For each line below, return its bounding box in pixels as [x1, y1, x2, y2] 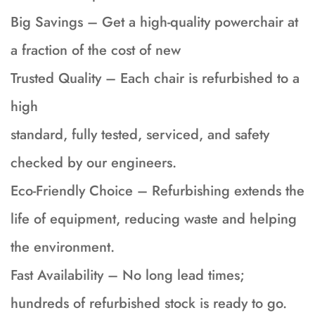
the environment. [11, 237, 115, 258]
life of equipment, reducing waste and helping [11, 209, 297, 230]
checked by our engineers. [11, 153, 176, 174]
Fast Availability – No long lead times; [11, 265, 245, 286]
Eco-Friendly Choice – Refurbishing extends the [11, 181, 304, 202]
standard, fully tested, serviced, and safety [11, 124, 269, 146]
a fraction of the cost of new [11, 40, 181, 61]
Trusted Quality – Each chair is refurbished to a [11, 68, 300, 89]
